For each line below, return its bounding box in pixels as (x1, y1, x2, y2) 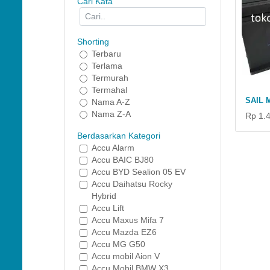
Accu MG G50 (92, 239, 145, 249)
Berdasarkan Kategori (77, 131, 160, 140)
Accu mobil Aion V (92, 251, 160, 261)
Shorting (77, 37, 109, 46)
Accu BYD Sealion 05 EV (92, 167, 186, 177)
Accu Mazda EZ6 (92, 227, 157, 237)
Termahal (92, 85, 127, 95)
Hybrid (92, 191, 116, 201)
